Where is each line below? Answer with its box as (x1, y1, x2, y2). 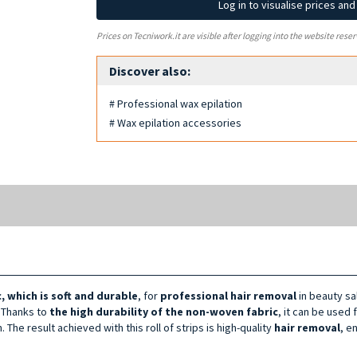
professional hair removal (160, 288, 296, 303)
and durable (74, 288, 138, 303)
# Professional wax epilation (109, 96, 243, 111)
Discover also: (109, 62, 191, 79)
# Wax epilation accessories (109, 115, 242, 130)
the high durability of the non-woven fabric (49, 304, 278, 319)
